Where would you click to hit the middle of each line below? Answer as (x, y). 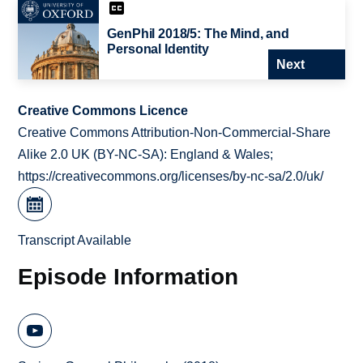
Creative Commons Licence (103, 111)
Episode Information (128, 276)
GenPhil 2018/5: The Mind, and (198, 34)
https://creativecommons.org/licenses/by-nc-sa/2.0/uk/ (171, 177)
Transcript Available (75, 241)
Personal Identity (158, 49)
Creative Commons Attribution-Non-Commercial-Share (175, 133)
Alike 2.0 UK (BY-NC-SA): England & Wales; (146, 155)
